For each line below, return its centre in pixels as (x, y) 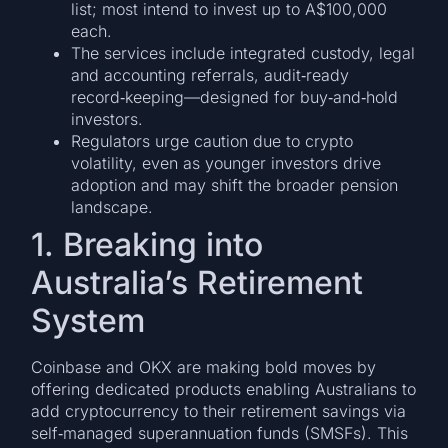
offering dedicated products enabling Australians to (224, 389)
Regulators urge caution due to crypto (212, 141)
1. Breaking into (147, 245)
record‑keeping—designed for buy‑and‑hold (235, 97)
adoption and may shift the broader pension (235, 185)
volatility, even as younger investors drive (226, 163)
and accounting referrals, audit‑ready (210, 75)
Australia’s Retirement (197, 283)
